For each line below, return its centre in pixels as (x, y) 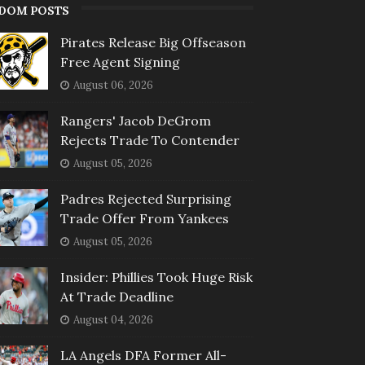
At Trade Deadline (117, 296)
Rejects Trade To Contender (150, 140)
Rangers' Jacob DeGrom (135, 120)
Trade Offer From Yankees (144, 218)
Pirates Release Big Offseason (153, 42)
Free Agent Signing (120, 62)
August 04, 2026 (113, 319)
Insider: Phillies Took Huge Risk (156, 277)
